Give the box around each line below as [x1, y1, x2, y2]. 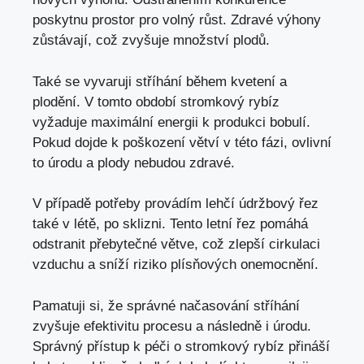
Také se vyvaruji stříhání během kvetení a [32, 73, 287, 89]
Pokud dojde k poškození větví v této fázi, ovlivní [32, 134, 331, 150]
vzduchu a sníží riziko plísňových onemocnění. [32, 257, 318, 273]
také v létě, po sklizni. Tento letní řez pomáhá [32, 216, 308, 232]
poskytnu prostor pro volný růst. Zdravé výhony [32, 12, 321, 28]
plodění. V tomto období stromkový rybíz [32, 93, 279, 110]
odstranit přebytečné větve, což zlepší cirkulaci [32, 236, 320, 253]
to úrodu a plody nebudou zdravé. [32, 154, 235, 171]
